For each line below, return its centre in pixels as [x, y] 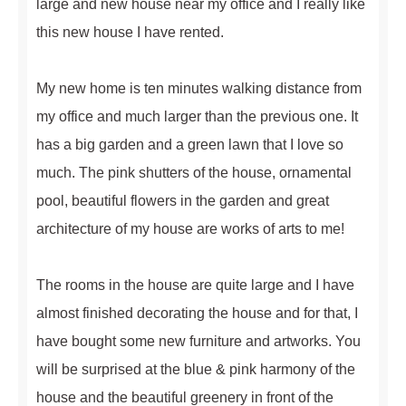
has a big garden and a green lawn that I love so [190, 145]
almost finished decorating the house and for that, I [197, 314]
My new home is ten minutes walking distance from [199, 89]
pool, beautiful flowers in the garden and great [183, 201]
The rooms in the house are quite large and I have [195, 285]
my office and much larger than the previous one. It [197, 117]
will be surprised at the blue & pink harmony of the [196, 370]
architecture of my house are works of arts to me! [190, 229]
